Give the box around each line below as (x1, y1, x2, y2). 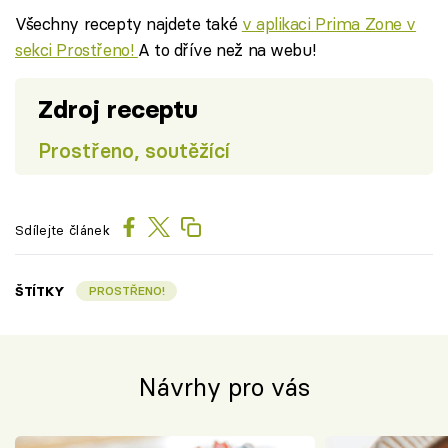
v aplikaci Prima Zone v (241, 13, 417, 35)
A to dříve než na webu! (137, 39, 316, 61)
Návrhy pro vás (138, 371, 310, 403)
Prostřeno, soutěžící (37, 138, 230, 163)
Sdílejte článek (15, 221, 110, 238)
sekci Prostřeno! (15, 39, 138, 61)
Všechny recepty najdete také (15, 13, 242, 35)
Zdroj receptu (37, 94, 198, 125)
